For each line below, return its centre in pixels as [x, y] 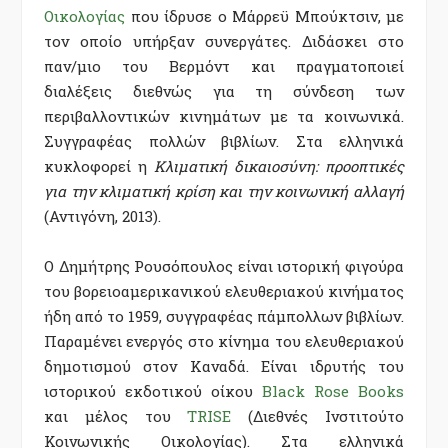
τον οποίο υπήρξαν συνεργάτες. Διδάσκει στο [224, 40]
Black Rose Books [333, 391]
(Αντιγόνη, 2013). [102, 215]
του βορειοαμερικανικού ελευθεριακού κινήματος [224, 291]
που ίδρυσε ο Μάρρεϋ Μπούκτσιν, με [264, 15]
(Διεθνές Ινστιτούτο [318, 416]
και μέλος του [116, 416]
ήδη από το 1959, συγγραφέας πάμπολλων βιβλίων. [224, 316]
